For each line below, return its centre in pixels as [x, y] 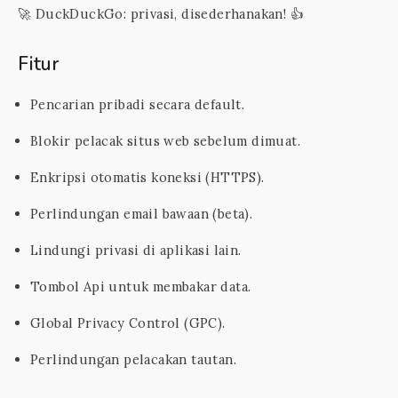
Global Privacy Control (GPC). [128, 323]
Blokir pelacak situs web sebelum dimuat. [165, 141]
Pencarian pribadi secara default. [138, 104]
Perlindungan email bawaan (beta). [142, 214]
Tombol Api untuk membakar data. [141, 287]
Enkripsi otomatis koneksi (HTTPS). [147, 177]
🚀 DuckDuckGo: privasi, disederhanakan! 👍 [161, 14]
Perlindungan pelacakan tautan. [133, 359]
